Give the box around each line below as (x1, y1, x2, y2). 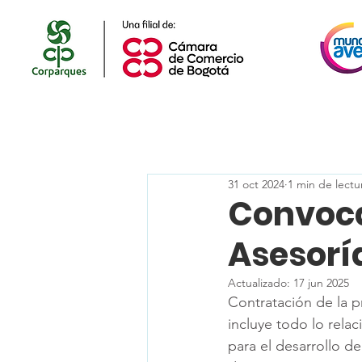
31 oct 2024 (228, 176, 284, 192)
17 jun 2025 (293, 276, 349, 290)
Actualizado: (228, 276, 293, 290)
